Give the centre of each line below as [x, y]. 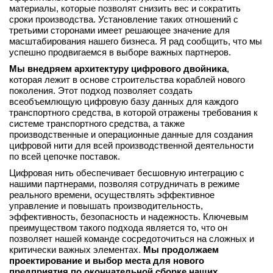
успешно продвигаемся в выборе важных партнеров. [120, 52]
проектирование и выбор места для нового [107, 261]
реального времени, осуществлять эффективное [112, 195]
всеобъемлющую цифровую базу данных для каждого [124, 101]
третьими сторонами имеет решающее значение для [119, 30]
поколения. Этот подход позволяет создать [101, 90]
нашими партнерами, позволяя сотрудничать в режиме [124, 184]
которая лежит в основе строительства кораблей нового [127, 80]
